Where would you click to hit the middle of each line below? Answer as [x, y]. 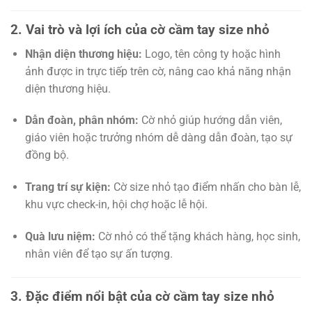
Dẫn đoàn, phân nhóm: [81, 120]
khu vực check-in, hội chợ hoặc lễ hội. [116, 205]
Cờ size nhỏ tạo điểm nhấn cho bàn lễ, [205, 187]
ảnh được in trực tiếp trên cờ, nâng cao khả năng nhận [158, 71]
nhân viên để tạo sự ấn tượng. [99, 254]
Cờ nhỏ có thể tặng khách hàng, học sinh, [197, 237]
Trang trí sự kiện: [68, 187]
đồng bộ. [47, 155]
